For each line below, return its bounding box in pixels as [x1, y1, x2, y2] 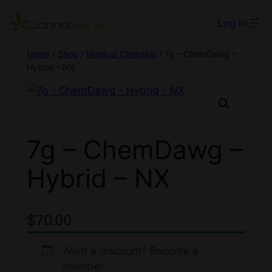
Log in [217, 17, 248, 30]
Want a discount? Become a [62, 245, 199, 257]
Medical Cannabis [86, 48, 157, 59]
